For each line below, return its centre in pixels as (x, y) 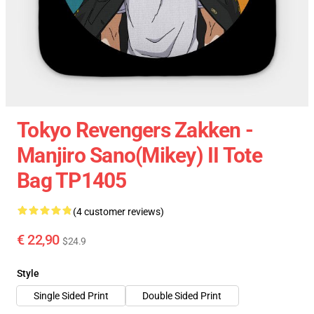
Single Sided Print (71, 296)
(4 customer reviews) (118, 212)
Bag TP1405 (72, 180)
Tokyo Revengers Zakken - (135, 130)
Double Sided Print (182, 296)
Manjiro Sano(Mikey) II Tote (139, 155)
